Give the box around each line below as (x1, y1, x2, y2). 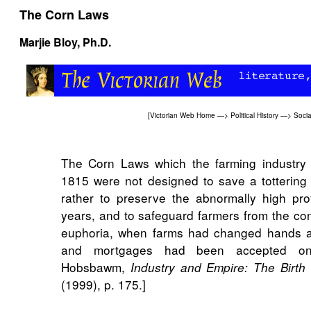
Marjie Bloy (19, 33, 77, 50)
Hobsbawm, (61, 258, 131, 276)
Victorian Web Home (150, 110, 215, 121)
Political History (230, 110, 278, 121)
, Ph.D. (77, 33, 111, 50)
